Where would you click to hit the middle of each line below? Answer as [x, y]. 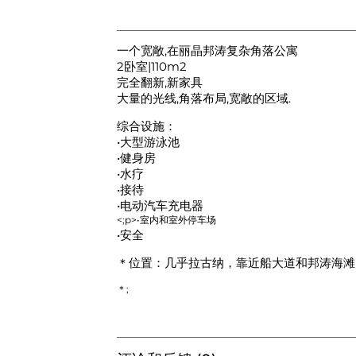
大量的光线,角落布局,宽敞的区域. [203, 99]
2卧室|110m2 [151, 67]
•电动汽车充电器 [160, 206]
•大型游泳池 [148, 142]
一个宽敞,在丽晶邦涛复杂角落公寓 [207, 51]
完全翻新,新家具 [159, 83]
